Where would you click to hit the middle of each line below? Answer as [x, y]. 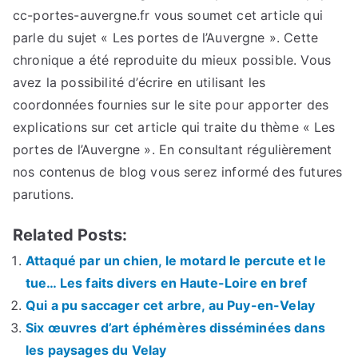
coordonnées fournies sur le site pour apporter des [171, 104]
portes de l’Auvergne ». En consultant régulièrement [173, 149]
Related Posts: [70, 235]
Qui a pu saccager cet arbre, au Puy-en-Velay [171, 305]
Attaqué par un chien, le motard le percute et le [176, 260]
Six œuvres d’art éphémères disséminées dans [175, 327]
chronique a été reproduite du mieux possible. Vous [172, 60]
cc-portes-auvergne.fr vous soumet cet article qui [168, 15]
